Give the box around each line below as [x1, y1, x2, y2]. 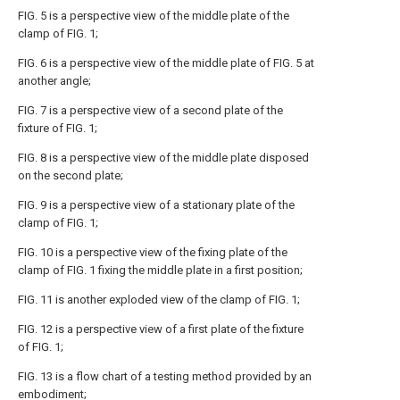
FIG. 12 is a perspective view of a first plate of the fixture [18, 322, 304, 336]
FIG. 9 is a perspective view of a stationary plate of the [18, 198, 295, 212]
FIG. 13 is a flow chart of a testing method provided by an [18, 370, 312, 383]
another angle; [18, 74, 91, 87]
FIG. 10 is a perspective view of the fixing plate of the [18, 246, 287, 259]
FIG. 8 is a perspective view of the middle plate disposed [18, 151, 309, 164]
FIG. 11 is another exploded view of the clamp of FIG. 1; [18, 293, 300, 306]
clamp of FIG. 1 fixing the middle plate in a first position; [18, 263, 303, 277]
